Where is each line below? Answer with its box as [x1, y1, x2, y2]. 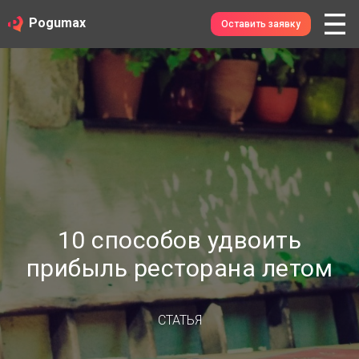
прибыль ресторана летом [26, 254, 333, 282]
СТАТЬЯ [157, 313, 202, 328]
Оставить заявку [221, 18, 301, 30]
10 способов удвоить [57, 226, 302, 254]
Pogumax [29, 15, 86, 30]
